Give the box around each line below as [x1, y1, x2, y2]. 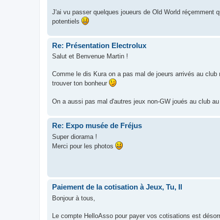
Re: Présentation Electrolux [52, 41, 146, 50]
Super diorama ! [52, 133, 97, 140]
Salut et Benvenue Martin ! [52, 53, 128, 60]
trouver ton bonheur [52, 80, 109, 87]
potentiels [52, 17, 82, 25]
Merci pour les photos [52, 142, 115, 150]
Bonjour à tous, [52, 194, 95, 202]
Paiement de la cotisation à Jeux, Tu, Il [52, 183, 182, 191]
